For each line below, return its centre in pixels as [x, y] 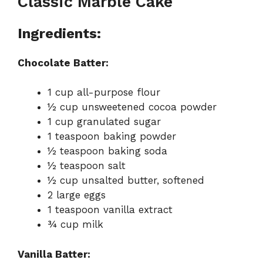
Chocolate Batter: [63, 63]
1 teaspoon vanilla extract [110, 210]
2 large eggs [77, 195]
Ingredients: [59, 33]
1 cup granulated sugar [104, 122]
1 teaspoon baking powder [112, 136]
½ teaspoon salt [87, 166]
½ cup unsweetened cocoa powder [132, 107]
